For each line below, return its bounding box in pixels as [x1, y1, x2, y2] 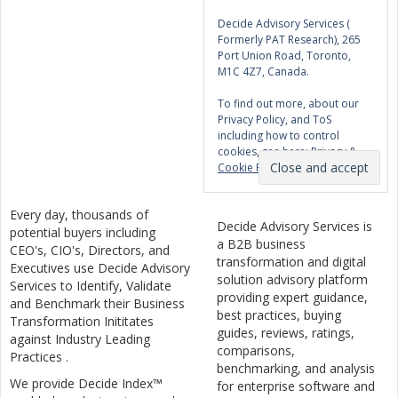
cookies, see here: [218, 144, 311, 160]
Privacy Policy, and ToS [218, 112, 331, 128]
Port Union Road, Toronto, [218, 48, 351, 64]
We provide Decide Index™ [10, 375, 163, 393]
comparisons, [217, 342, 295, 360]
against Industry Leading [10, 330, 150, 348]
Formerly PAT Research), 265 [218, 32, 361, 48]
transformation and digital [217, 253, 366, 271]
